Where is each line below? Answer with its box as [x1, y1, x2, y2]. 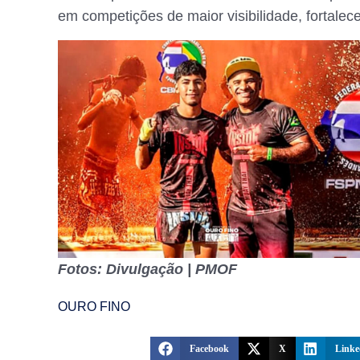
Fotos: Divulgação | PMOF [58, 261, 237, 278]
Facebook [190, 343, 230, 355]
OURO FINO [58, 300, 130, 314]
